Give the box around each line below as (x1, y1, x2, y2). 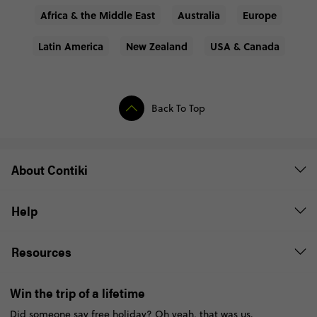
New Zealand (125, 39, 188, 54)
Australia (178, 8, 220, 23)
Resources (11, 243, 71, 261)
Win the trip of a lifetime (9, 284, 145, 302)
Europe (243, 8, 277, 23)
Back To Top (151, 100, 205, 115)
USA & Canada (209, 39, 279, 54)
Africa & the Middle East (40, 8, 155, 23)
